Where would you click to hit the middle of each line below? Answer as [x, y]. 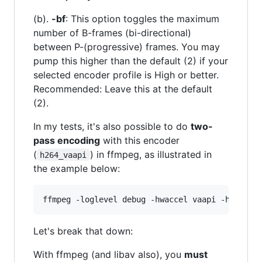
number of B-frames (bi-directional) [112, 32]
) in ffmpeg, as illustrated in [152, 154]
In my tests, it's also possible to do [112, 126]
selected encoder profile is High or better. [126, 75]
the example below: [77, 168]
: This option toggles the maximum [142, 18]
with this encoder [140, 140]
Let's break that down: [83, 231]
